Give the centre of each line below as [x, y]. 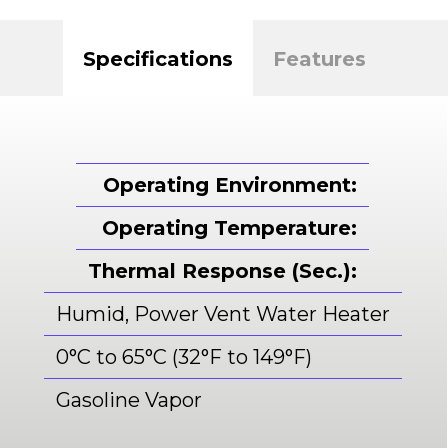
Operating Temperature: [230, 228]
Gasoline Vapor [128, 400]
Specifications [157, 59]
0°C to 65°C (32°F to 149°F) [183, 357]
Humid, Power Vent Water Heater [222, 314]
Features [319, 59]
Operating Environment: [230, 185]
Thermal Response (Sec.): [223, 271]
